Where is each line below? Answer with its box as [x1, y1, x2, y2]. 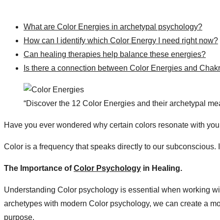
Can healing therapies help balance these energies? [24, 50, 206, 58]
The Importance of [4, 164, 74, 172]
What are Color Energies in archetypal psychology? [24, 22, 202, 31]
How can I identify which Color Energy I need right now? [24, 36, 218, 45]
